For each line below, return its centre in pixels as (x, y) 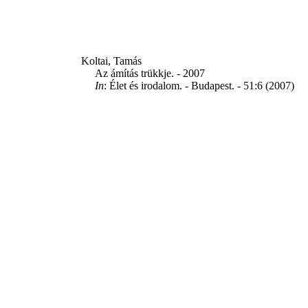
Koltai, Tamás (111, 61)
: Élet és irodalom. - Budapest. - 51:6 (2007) (199, 86)
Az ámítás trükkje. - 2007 (150, 73)
